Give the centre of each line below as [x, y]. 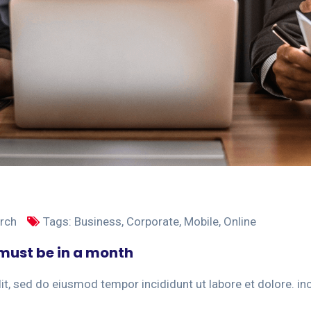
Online [240, 222]
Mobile [201, 222]
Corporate [153, 222]
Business [98, 222]
